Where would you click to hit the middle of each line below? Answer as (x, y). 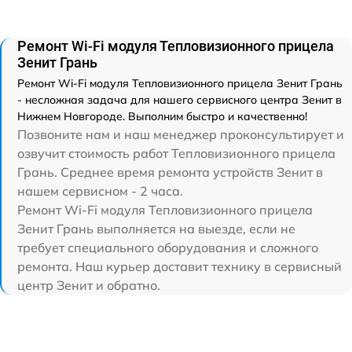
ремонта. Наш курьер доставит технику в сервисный (180, 266)
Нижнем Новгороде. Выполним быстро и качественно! (162, 116)
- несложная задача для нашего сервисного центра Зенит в (180, 100)
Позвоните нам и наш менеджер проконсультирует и (181, 134)
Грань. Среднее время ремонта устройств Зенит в (170, 172)
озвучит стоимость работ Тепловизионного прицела (176, 153)
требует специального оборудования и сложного (168, 247)
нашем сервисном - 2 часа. (100, 191)
